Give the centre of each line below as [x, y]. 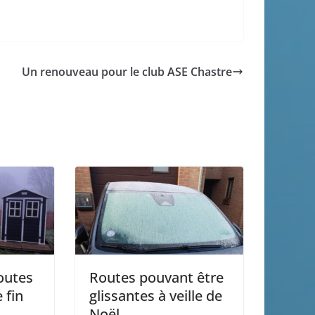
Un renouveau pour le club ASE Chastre [127, 71]
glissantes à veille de [156, 296]
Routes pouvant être [156, 278]
